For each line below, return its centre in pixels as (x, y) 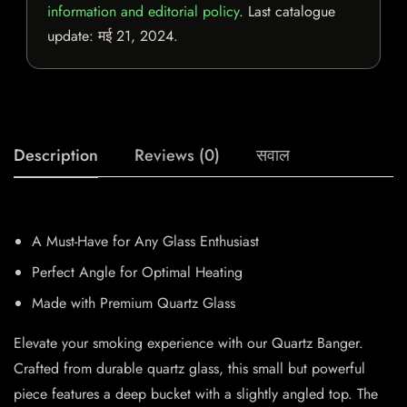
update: (73, 36)
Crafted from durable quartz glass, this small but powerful (189, 369)
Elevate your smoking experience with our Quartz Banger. (189, 343)
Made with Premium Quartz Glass (134, 303)
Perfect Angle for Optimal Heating (137, 273)
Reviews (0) (177, 156)
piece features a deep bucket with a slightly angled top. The (196, 394)
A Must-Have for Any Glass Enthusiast (145, 242)
